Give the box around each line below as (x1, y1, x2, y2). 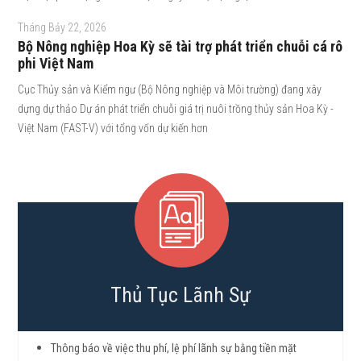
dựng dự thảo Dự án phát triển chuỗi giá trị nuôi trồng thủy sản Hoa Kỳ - (18, 102, 334, 115)
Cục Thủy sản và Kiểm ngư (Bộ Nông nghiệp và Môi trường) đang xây (18, 83, 322, 96)
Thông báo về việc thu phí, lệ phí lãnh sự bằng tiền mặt (51, 342, 297, 355)
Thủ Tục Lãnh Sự (110, 283, 251, 307)
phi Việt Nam (18, 55, 94, 72)
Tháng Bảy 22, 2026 (18, 21, 107, 34)
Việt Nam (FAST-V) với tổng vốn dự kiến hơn (18, 122, 209, 135)
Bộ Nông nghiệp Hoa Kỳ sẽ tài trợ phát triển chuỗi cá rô (18, 38, 343, 55)
